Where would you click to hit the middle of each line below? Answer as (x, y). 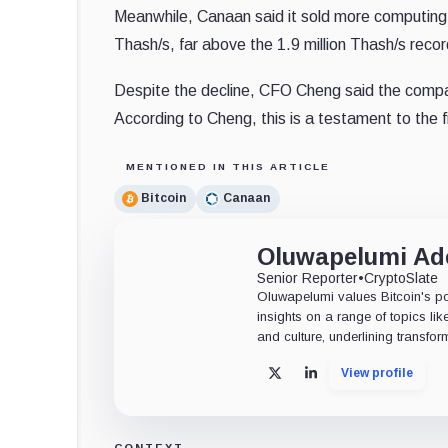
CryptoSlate (401, 277)
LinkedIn (341, 379)
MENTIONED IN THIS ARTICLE (228, 166)
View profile (377, 372)
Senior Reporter (308, 277)
